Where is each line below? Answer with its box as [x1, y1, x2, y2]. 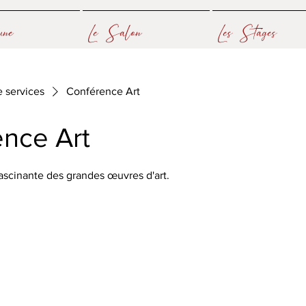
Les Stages [218, 20, 277, 46]
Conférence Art [66, 85, 140, 97]
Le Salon [88, 20, 142, 46]
